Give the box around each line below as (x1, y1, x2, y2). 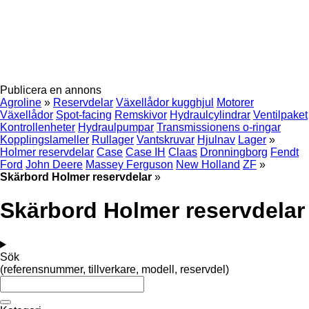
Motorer (217, 97, 254, 108)
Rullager (92, 134, 134, 146)
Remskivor (114, 109, 167, 121)
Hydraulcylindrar (170, 109, 250, 121)
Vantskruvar (137, 134, 195, 146)
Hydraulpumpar (78, 121, 154, 133)
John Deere (26, 159, 83, 170)
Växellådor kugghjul (116, 97, 214, 108)
